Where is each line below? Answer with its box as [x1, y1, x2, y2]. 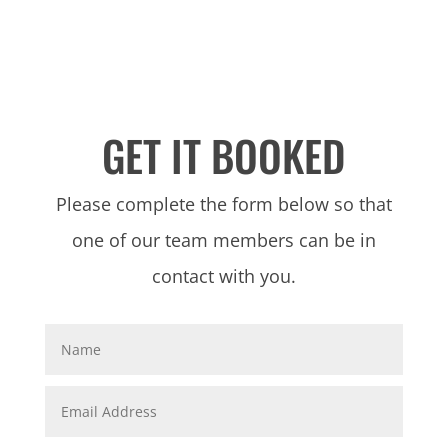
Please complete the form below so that [55, 192, 392, 216]
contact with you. [151, 264, 296, 288]
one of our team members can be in [71, 228, 376, 252]
